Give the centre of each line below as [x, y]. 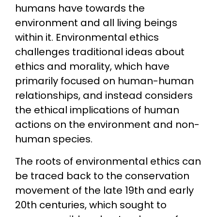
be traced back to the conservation [102, 176]
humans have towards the [80, 8]
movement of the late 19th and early [104, 191]
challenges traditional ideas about [100, 52]
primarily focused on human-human [104, 81]
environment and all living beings [96, 23]
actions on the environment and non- [107, 124]
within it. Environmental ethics [87, 37]
